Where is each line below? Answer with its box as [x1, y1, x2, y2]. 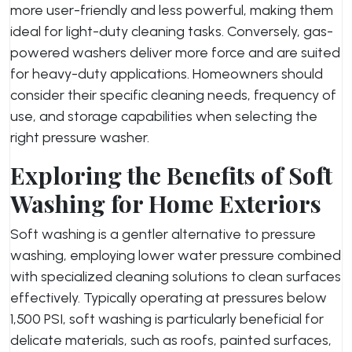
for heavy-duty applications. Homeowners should [10, 65, 323, 82]
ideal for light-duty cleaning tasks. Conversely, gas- [10, 23, 333, 40]
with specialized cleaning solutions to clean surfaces [10, 268, 341, 285]
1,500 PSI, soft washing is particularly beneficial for [10, 310, 324, 328]
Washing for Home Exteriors [10, 188, 321, 219]
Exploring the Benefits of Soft [10, 159, 332, 191]
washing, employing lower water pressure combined [10, 247, 341, 264]
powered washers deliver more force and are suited [10, 44, 340, 61]
